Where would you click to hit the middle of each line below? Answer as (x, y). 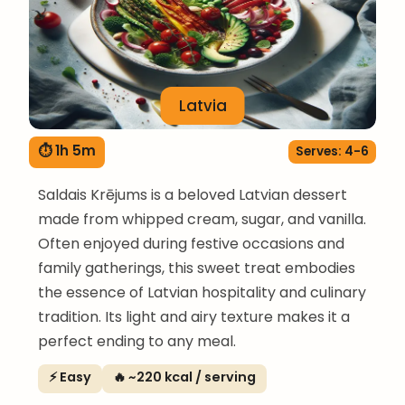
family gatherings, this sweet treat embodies (197, 268)
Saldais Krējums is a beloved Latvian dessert (193, 194)
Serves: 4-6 (332, 152)
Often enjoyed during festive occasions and (191, 243)
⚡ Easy (70, 377)
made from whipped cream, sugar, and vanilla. (202, 219)
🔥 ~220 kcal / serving (184, 377)
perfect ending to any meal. (137, 341)
